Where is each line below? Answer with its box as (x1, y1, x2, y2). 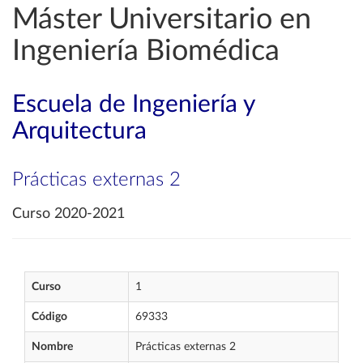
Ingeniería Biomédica (12, 36, 280, 66)
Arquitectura (12, 119, 147, 143)
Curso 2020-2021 (12, 207, 125, 221)
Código (32, 311, 67, 322)
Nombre (32, 341, 73, 352)
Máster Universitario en (12, 5, 311, 34)
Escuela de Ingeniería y (12, 92, 254, 117)
